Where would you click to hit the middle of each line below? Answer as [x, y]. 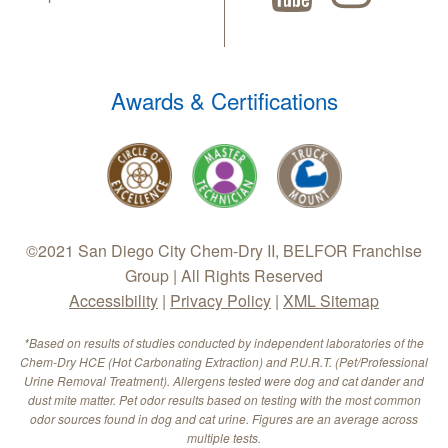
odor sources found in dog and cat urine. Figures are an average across [224, 419]
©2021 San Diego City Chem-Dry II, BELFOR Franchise [224, 251]
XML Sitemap [331, 301]
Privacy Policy [220, 301]
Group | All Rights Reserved [224, 276]
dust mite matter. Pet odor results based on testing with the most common [224, 400]
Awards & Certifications [224, 100]
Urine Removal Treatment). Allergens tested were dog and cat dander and [224, 381]
